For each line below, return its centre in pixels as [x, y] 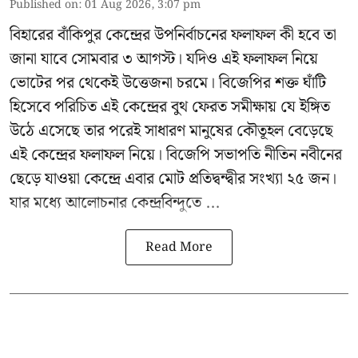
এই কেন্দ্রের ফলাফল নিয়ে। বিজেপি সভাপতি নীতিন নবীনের [176, 155]
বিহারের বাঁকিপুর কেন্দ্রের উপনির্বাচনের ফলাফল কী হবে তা [173, 36]
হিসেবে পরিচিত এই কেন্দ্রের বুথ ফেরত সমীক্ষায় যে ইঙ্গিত [170, 107]
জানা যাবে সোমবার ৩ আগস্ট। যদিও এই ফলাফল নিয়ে [164, 60]
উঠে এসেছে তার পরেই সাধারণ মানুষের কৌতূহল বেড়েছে [171, 131]
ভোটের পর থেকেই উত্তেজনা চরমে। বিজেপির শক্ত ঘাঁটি [168, 84]
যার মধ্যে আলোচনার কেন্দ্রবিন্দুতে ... [115, 203]
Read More [179, 248]
